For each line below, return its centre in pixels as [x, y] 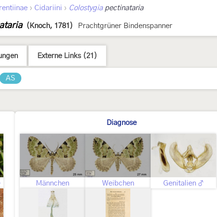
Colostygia [86, 8]
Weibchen [118, 183]
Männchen [53, 183]
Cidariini [48, 8]
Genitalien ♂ [183, 183]
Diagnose [121, 123]
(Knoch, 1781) [50, 26]
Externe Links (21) [67, 56]
